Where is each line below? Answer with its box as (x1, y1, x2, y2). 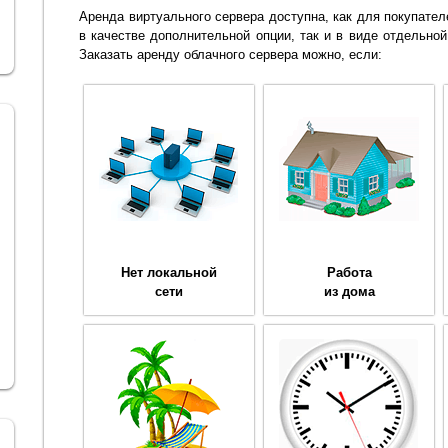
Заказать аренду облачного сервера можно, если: (79, 47, 382, 62)
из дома (323, 283, 375, 299)
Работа (326, 264, 372, 280)
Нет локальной (121, 264, 217, 280)
